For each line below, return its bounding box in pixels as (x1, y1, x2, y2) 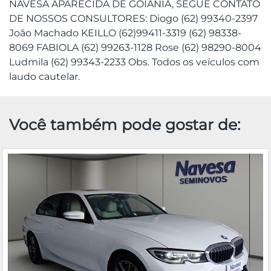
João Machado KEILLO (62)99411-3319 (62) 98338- (9, 27, 241, 39)
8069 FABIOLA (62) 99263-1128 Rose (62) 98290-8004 (9, 41, 261, 53)
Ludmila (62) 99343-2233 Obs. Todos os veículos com (9, 56, 260, 68)
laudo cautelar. (9, 70, 80, 82)
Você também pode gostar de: (9, 115, 240, 134)
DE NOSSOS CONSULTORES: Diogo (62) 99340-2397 (9, 12, 258, 24)
